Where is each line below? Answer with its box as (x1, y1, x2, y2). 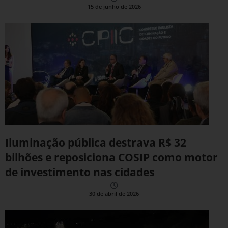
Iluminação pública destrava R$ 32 (5, 135, 186, 150)
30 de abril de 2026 (89, 189, 139, 197)
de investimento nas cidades (5, 164, 154, 179)
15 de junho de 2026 (87, 3, 141, 11)
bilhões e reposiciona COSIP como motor (5, 150, 218, 164)
